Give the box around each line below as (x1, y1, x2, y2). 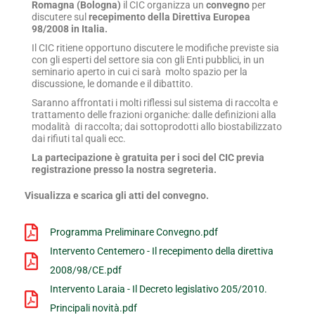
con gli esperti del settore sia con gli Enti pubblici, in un (32, 54, 264, 65)
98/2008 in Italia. (32, 23, 108, 34)
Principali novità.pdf (50, 302, 138, 314)
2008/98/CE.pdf (50, 264, 122, 276)
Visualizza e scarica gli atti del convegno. (25, 190, 211, 201)
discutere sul (32, 11, 89, 22)
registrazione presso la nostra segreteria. (32, 164, 217, 175)
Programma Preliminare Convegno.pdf (50, 226, 219, 238)
